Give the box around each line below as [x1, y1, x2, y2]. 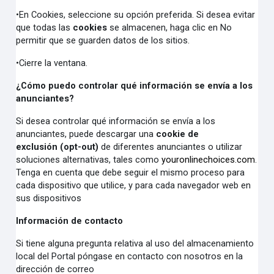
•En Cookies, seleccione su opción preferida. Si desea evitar [16, 9, 256, 20]
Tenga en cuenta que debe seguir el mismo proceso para [16, 167, 245, 178]
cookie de [156, 128, 199, 139]
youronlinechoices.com [161, 154, 256, 165]
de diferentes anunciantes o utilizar [98, 141, 243, 152]
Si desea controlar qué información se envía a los [16, 116, 216, 127]
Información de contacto [16, 215, 124, 226]
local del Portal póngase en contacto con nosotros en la [16, 251, 243, 262]
